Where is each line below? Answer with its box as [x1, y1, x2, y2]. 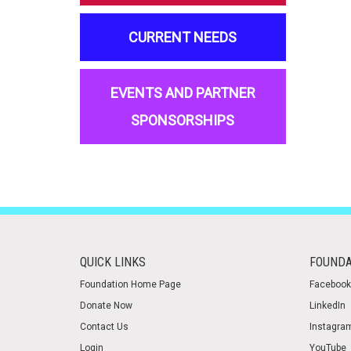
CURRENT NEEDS [128, 29, 237, 45]
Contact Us [80, 321, 128, 332]
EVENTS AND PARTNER [110, 85, 255, 101]
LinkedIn [309, 300, 346, 311]
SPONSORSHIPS [131, 112, 235, 128]
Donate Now [80, 300, 132, 311]
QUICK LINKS [80, 255, 146, 270]
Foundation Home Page [80, 279, 181, 290]
